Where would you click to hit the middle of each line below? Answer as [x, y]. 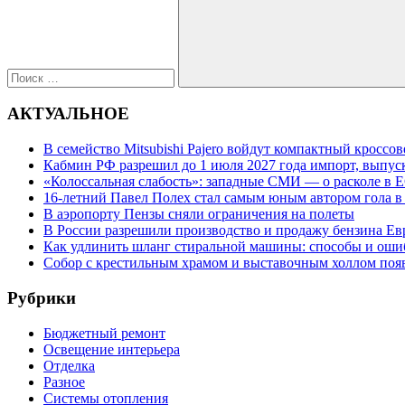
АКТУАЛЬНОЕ [68, 114]
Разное [64, 381]
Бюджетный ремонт [104, 333]
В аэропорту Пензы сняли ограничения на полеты [199, 214]
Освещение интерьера [112, 349]
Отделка [69, 365]
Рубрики [42, 297]
